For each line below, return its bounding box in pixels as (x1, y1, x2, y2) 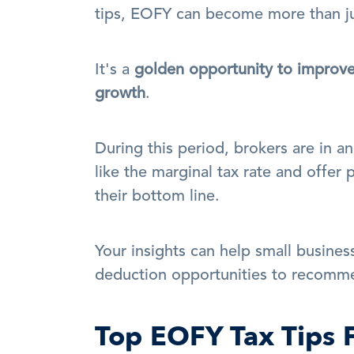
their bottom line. (95, 189, 224, 205)
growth (95, 86, 145, 102)
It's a (95, 62, 134, 78)
